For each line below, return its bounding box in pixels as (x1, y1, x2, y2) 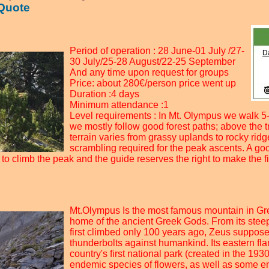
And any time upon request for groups (70, 67, 229, 77)
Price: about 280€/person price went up (70, 78, 236, 88)
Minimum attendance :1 (70, 100, 169, 110)
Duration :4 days (70, 89, 139, 99)
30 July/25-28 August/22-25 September (70, 56, 235, 67)
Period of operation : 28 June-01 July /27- (70, 46, 244, 56)
